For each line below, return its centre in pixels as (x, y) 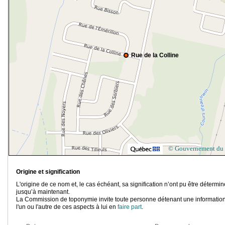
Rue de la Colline (155, 55)
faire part (130, 207)
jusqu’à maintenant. (43, 192)
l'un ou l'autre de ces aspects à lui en (67, 207)
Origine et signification (48, 172)
